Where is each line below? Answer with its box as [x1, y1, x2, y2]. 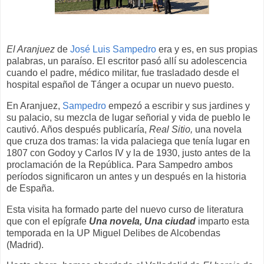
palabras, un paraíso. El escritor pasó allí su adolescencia [6, 56, 247, 66]
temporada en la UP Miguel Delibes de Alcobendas [6, 227, 220, 238]
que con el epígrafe [6, 216, 87, 226]
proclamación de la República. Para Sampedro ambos [6, 159, 233, 170]
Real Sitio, [149, 124, 193, 134]
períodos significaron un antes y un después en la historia [6, 171, 246, 181]
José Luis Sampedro [70, 44, 156, 54]
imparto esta [196, 216, 249, 226]
